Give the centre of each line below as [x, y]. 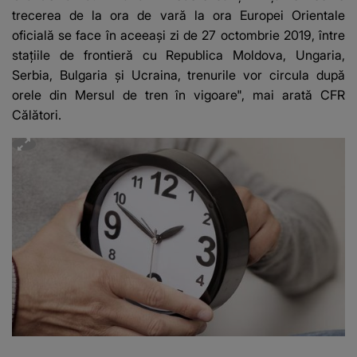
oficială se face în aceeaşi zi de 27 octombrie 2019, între [178, 35]
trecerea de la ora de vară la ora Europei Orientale [178, 16]
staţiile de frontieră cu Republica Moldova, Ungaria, [178, 55]
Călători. [37, 115]
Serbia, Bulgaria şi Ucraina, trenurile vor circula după [178, 75]
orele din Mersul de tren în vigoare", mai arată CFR [178, 95]
